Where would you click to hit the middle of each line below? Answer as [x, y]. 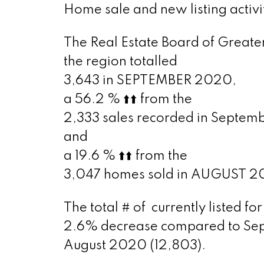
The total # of [106, 208]
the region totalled [120, 62]
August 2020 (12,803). [134, 246]
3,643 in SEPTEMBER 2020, [150, 81]
